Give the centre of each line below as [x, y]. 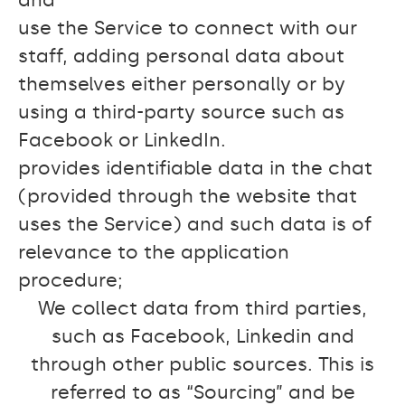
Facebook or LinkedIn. [122, 140]
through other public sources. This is [202, 364]
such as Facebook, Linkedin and [202, 336]
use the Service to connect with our [188, 28]
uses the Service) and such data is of [195, 224]
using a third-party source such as [181, 112]
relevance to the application [154, 252]
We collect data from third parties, [202, 308]
